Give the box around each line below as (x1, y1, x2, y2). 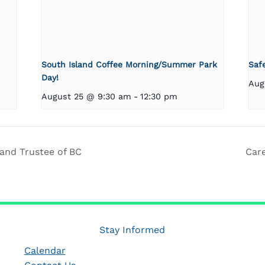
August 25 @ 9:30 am (41, 92, 132, 102)
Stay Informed (99, 224, 166, 235)
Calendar (24, 244, 66, 256)
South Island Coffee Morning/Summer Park (41, 60, 218, 70)
